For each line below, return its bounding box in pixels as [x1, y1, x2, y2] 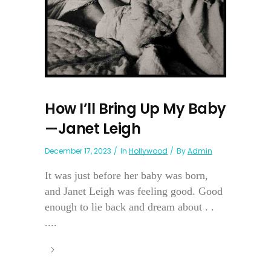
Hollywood [129, 145, 168, 156]
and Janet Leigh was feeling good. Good [45, 184, 223, 197]
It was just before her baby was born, [45, 169, 208, 181]
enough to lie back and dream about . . [45, 200, 214, 213]
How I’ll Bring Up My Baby [45, 98, 226, 119]
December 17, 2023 [45, 145, 111, 156]
